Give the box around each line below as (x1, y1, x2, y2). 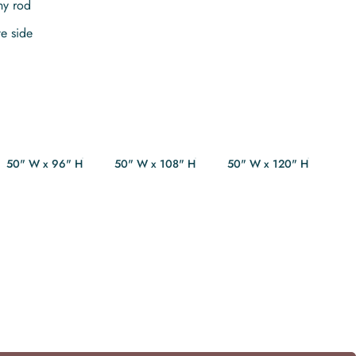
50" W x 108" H (114, 156, 196, 172)
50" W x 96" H (6, 156, 83, 172)
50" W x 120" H (227, 156, 309, 172)
